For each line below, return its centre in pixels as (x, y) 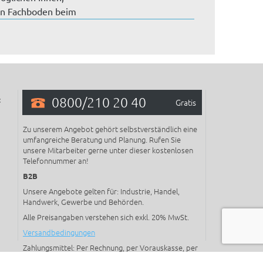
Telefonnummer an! (56, 160)
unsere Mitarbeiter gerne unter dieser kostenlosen (108, 150)
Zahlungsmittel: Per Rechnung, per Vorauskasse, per (110, 247)
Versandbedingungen (59, 232)
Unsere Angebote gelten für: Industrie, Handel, (101, 191)
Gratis (186, 102)
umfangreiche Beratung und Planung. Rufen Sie (102, 139)
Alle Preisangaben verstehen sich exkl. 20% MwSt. (106, 217)
